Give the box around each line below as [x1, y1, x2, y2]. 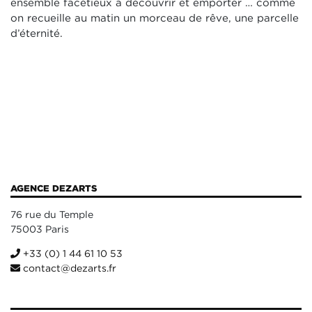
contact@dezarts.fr [20, 263, 116, 274]
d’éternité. [10, 27, 63, 40]
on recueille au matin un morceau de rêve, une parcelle [10, 12, 299, 25]
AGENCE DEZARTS [10, 183, 97, 194]
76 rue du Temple [10, 209, 93, 221]
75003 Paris [10, 224, 69, 235]
